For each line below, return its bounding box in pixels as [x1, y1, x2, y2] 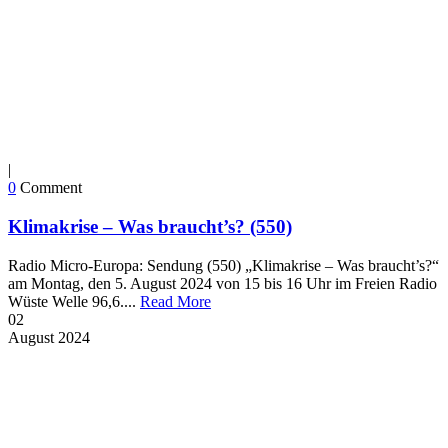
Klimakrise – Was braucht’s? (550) [8, 216, 292, 238]
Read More [140, 292, 211, 310]
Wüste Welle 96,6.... [8, 292, 140, 310]
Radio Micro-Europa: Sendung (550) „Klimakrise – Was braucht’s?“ [8, 256, 439, 274]
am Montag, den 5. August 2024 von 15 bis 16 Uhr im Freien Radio [8, 274, 437, 292]
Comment [20, 179, 82, 197]
